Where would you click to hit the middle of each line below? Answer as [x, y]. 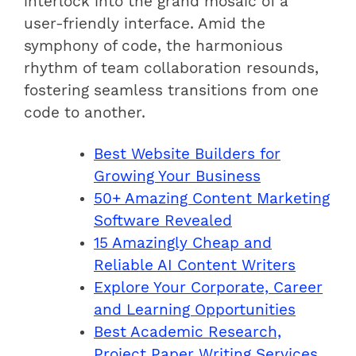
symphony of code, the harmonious [153, 46]
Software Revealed [163, 221]
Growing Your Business [177, 176]
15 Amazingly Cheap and [183, 243]
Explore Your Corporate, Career [208, 287]
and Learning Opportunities [195, 310]
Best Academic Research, [188, 332]
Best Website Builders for [187, 154]
